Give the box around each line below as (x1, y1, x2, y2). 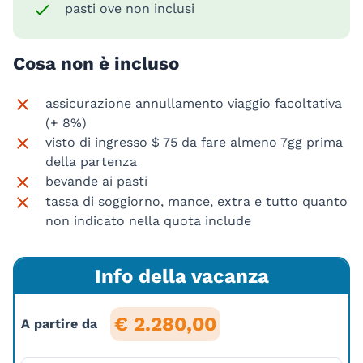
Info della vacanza (94, 265, 269, 288)
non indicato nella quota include (45, 213, 251, 229)
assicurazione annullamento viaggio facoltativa (45, 96, 342, 112)
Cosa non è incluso (13, 53, 179, 75)
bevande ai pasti (45, 173, 147, 190)
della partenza (45, 154, 137, 170)
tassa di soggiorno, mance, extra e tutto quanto (45, 194, 348, 210)
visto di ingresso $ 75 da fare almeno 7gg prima (45, 135, 343, 151)
